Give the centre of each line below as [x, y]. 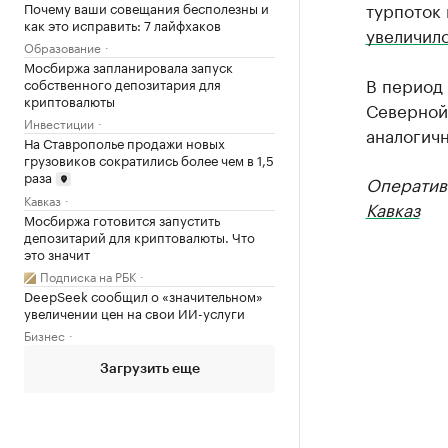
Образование [62, 46]
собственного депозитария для [122, 82]
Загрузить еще [149, 369]
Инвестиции [59, 122]
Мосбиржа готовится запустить [122, 219]
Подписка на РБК [88, 276]
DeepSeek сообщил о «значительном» [143, 295]
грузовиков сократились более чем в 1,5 [149, 158]
